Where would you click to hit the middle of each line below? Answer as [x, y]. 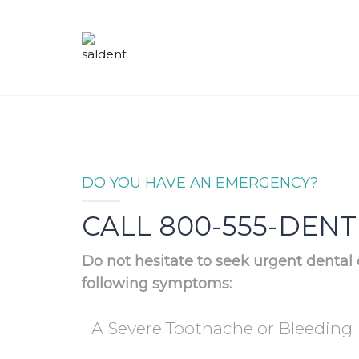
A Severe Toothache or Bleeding [222, 328]
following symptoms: [157, 284]
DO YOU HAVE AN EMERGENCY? [200, 183]
